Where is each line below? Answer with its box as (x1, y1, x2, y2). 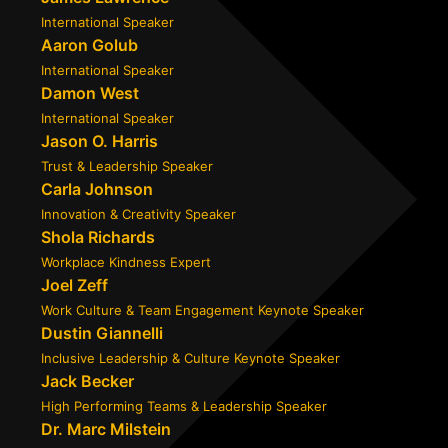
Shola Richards (41, 226, 155, 247)
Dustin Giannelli (41, 322, 163, 343)
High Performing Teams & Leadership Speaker (41, 397, 327, 414)
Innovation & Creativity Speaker (41, 205, 236, 222)
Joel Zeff (41, 274, 108, 295)
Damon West (41, 82, 139, 103)
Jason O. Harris (41, 130, 158, 151)
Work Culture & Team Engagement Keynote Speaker (41, 301, 364, 318)
